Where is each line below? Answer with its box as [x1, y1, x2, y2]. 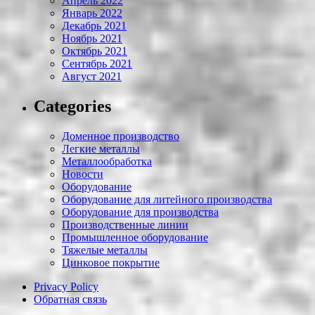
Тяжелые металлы [62, 244, 148, 257]
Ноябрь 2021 [62, 32, 122, 45]
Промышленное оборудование [62, 231, 208, 244]
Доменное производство [62, 130, 179, 143]
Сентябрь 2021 [62, 58, 132, 70]
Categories [34, 97, 111, 116]
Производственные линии [62, 219, 188, 231]
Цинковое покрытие [62, 257, 160, 269]
